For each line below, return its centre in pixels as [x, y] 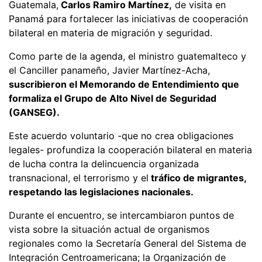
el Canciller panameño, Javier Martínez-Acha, [109, 70]
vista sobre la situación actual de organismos [109, 229]
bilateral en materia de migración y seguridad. [111, 32]
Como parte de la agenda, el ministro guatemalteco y [127, 56]
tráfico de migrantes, [197, 177]
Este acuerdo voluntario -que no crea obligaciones [121, 135]
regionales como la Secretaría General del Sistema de [127, 243]
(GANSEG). [35, 112]
